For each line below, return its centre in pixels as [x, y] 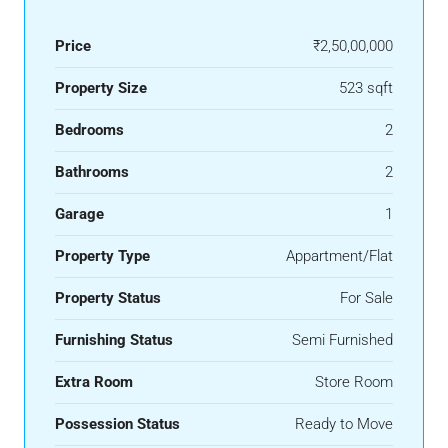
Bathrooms [92, 172]
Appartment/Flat [339, 256]
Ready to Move [344, 424]
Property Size [101, 88]
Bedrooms [89, 130]
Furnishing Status [114, 340]
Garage [79, 214]
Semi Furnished [342, 340]
